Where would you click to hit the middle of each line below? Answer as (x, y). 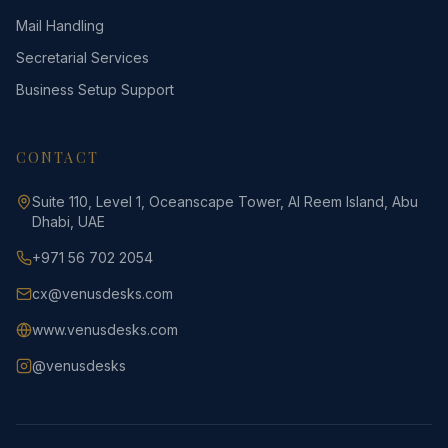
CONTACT (57, 157)
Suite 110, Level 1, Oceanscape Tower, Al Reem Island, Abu (225, 201)
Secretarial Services (82, 57)
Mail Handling (60, 25)
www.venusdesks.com (105, 329)
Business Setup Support (95, 89)
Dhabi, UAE (68, 221)
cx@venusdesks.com (102, 293)
